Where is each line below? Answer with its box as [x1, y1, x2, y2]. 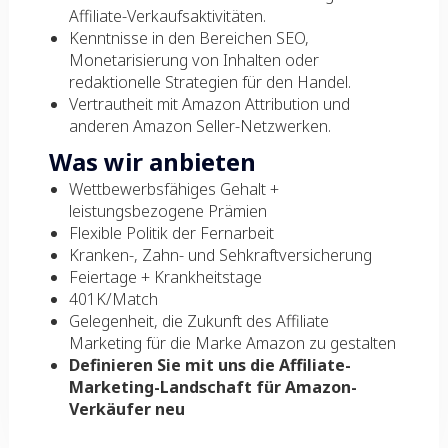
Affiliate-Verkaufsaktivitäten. [68, 5, 266, 27]
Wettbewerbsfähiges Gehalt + [68, 178, 279, 200]
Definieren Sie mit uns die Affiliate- [68, 354, 351, 376]
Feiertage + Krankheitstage [68, 266, 262, 288]
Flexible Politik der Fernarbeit [68, 222, 274, 244]
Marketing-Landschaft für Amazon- [68, 376, 357, 398]
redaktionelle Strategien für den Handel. [68, 71, 351, 93]
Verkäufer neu [68, 398, 185, 420]
